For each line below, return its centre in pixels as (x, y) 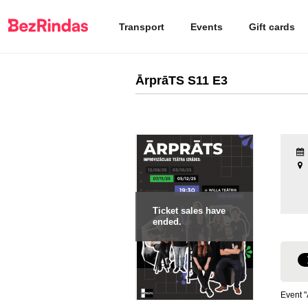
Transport (142, 26)
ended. (167, 222)
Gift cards (272, 26)
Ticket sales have (189, 211)
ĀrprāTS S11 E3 (181, 80)
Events (207, 26)
